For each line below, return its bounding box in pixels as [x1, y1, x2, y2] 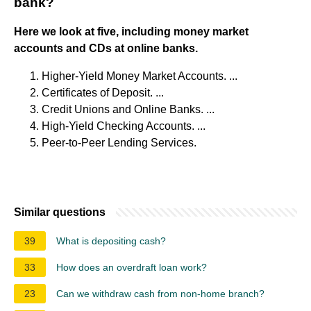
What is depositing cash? [56, 235, 166, 246]
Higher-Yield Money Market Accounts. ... [42, 69, 237, 82]
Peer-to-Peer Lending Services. [42, 136, 196, 149]
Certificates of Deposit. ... [42, 86, 164, 99]
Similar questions [14, 205, 106, 218]
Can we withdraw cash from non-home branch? [56, 287, 264, 299]
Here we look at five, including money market [14, 25, 249, 37]
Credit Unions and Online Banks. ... [42, 103, 215, 115]
